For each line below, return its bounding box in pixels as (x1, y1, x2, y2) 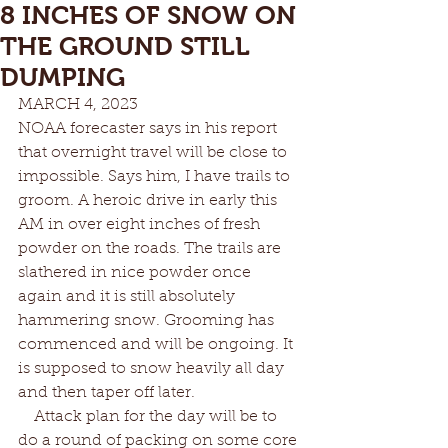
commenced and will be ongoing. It (18, 337, 297, 353)
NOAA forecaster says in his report (18, 121, 281, 137)
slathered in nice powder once (18, 265, 255, 281)
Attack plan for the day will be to (18, 409, 34, 425)
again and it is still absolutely (18, 289, 239, 305)
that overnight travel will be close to (18, 145, 291, 161)
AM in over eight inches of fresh (18, 217, 264, 233)
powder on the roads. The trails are (18, 241, 285, 257)
